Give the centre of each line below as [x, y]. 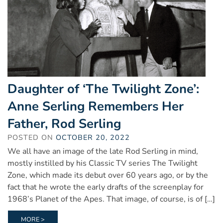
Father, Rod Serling [64, 123]
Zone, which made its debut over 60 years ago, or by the [108, 175]
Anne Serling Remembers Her [96, 106]
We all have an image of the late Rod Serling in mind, [103, 151]
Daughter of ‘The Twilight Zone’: [103, 89]
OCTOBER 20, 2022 [93, 137]
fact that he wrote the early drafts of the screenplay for [106, 187]
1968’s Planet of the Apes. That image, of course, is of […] [111, 199]
